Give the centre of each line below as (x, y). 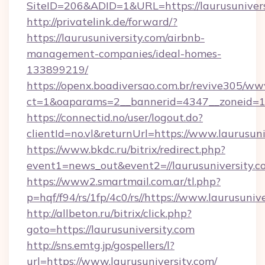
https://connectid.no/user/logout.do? (115, 117)
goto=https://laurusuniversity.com (111, 229)
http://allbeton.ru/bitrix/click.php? (109, 213)
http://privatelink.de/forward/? (102, 22)
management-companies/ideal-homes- (124, 54)
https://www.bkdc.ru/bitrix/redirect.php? (126, 149)
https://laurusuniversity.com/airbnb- (116, 38)
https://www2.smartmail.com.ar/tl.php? (124, 181)
